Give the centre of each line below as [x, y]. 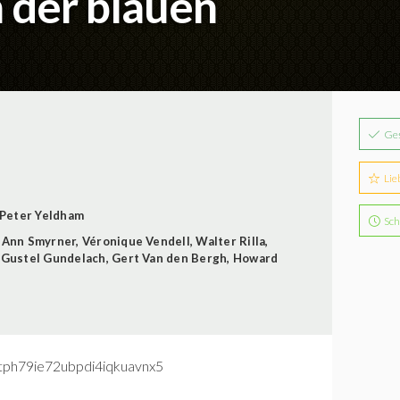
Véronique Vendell [136, 241]
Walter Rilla [231, 241]
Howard [255, 258]
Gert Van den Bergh [170, 258]
